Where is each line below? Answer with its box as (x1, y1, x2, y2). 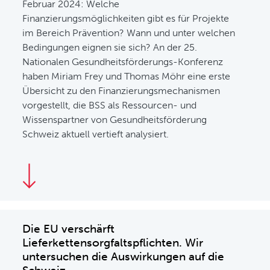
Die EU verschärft (22, 222, 115, 236)
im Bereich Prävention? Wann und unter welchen (22, 27, 236, 39)
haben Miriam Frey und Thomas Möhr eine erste (22, 71, 231, 82)
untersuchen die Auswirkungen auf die (22, 250, 225, 263)
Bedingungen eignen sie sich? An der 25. (22, 42, 198, 53)
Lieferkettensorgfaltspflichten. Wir (22, 236, 204, 250)
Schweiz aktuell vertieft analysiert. (22, 128, 169, 140)
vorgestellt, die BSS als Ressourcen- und (22, 99, 197, 111)
